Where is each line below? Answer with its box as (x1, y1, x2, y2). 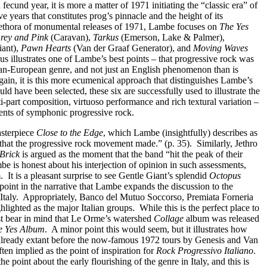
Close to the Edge (36, 128, 103, 138)
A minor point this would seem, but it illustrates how (51, 224, 247, 234)
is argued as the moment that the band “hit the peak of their (20, 149, 243, 159)
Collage (154, 213, 184, 223)
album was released (184, 213, 259, 223)
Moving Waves (193, 43, 248, 53)
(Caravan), (48, 32, 93, 42)
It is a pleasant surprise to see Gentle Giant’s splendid (8, 170, 209, 181)
